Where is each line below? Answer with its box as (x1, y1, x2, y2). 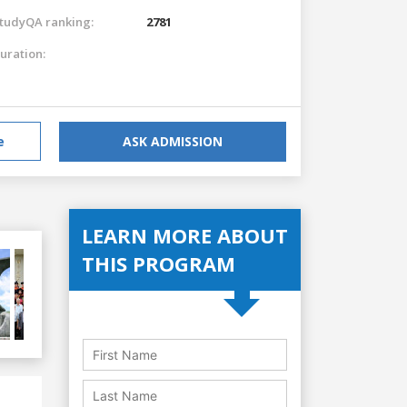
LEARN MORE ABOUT (82, 221, 288, 249)
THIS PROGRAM (82, 249, 235, 277)
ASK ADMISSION (123, 132, 223, 150)
